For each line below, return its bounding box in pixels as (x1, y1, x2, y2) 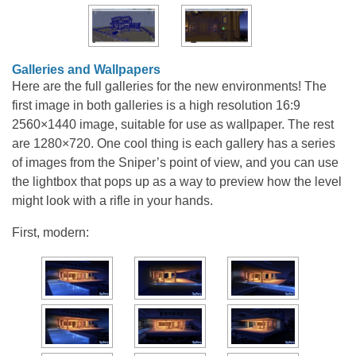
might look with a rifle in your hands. (12, 193, 213, 207)
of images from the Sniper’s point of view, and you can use (12, 155, 339, 169)
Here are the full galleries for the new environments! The (12, 79, 327, 93)
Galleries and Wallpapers (12, 62, 161, 76)
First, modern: (12, 225, 89, 239)
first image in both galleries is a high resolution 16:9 (12, 98, 300, 112)
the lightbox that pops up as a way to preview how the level (12, 174, 342, 188)
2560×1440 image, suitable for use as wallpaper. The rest (12, 117, 334, 131)
